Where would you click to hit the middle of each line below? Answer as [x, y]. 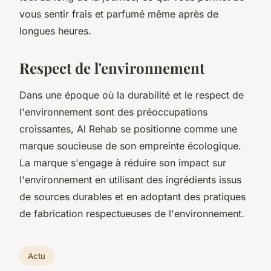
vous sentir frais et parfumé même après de [119, 14]
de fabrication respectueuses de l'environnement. [132, 213]
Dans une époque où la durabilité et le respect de [132, 95]
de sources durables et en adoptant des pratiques [132, 196]
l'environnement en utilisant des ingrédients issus [130, 179]
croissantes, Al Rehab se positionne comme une [128, 129]
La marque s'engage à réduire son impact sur [123, 162]
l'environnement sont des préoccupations [113, 112]
